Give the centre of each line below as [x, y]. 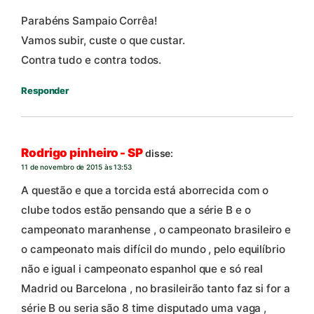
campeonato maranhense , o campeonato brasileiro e [156, 230]
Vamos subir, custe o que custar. [103, 41]
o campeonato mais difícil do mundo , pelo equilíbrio [153, 250]
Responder [45, 91]
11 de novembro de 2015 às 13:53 [76, 167]
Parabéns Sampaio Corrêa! [89, 21]
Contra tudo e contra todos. [91, 60]
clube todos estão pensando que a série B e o [136, 210]
